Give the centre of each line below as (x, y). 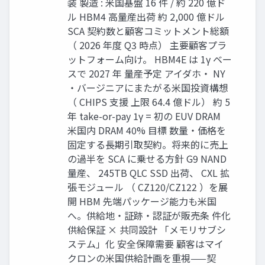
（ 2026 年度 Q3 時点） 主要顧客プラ (147, 45)
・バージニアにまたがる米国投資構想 (148, 87)
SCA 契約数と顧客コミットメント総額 (148, 30)
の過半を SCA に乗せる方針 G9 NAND (147, 158)
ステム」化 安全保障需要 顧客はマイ (146, 243)
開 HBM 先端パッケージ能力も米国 (142, 201)
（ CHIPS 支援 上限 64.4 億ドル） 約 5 (149, 101)
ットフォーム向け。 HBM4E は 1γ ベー (150, 59)
